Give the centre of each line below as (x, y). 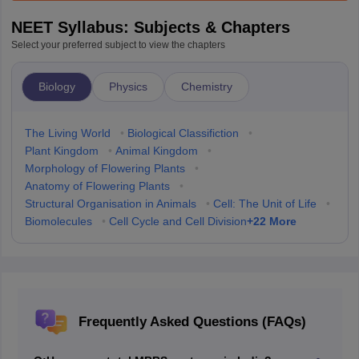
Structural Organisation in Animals (110, 204)
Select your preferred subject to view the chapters (118, 45)
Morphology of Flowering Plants (105, 168)
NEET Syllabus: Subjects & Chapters (150, 27)
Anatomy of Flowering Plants (97, 186)
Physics (128, 87)
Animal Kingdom (156, 151)
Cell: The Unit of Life (264, 204)
